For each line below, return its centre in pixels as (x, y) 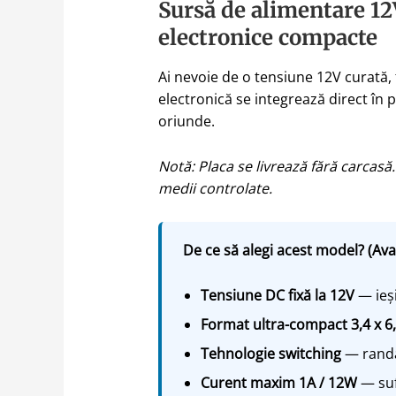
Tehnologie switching (270, 353)
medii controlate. (215, 188)
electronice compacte (267, 38)
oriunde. (186, 121)
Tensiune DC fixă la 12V (277, 295)
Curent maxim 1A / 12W (278, 382)
